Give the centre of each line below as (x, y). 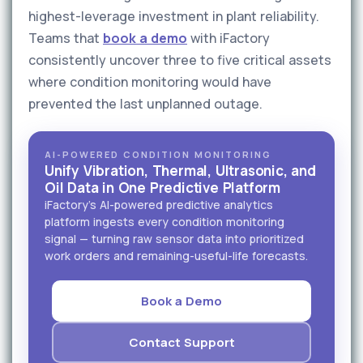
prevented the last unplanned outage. (145, 104)
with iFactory (228, 38)
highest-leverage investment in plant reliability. (174, 16)
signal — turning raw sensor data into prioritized (174, 239)
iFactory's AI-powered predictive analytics (159, 205)
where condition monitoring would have (150, 82)
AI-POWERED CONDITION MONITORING (158, 154)
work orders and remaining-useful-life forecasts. (176, 256)
